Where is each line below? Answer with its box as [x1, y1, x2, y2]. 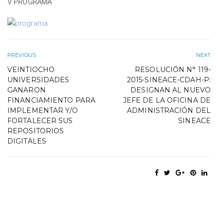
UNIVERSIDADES [7, 75, 70, 84]
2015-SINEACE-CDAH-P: [127, 75, 211, 84]
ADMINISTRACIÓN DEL [127, 106, 211, 115]
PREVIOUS [7, 52, 36, 58]
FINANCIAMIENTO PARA [7, 96, 95, 105]
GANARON [7, 86, 46, 94]
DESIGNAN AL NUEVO [130, 86, 211, 94]
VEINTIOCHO [7, 65, 54, 74]
